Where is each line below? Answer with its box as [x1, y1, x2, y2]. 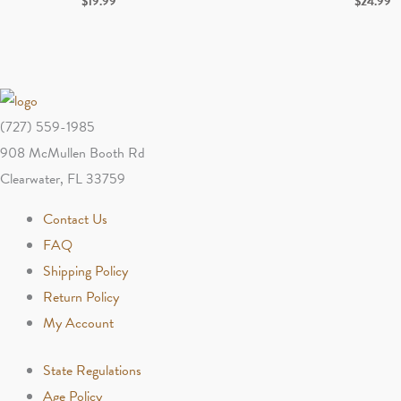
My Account [43, 311, 114, 334]
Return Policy [43, 286, 119, 308]
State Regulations [43, 359, 141, 381]
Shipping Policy [43, 260, 128, 282]
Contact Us [43, 208, 107, 230]
